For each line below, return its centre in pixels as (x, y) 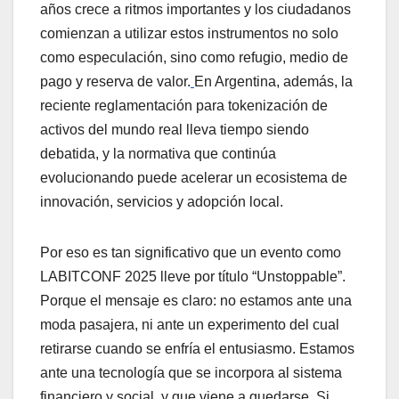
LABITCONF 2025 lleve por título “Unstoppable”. (193, 277)
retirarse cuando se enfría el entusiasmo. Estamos (197, 349)
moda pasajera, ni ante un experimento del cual (190, 325)
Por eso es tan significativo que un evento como (191, 253)
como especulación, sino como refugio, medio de (194, 58)
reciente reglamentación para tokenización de (184, 106)
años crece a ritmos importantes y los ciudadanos (195, 10)
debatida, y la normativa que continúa (158, 154)
